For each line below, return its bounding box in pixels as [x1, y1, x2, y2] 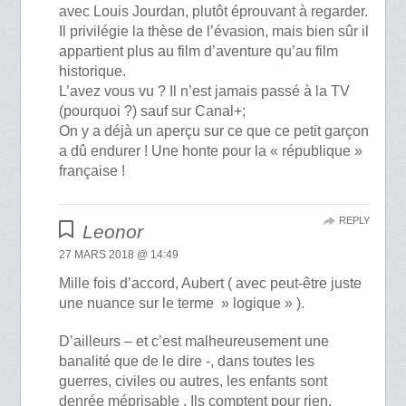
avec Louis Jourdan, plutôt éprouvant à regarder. [59, 4, 369, 20]
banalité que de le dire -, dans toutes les [59, 353, 315, 369]
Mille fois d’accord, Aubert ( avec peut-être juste [59, 275, 362, 292]
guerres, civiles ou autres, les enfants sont [59, 372, 328, 389]
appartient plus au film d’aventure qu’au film [59, 43, 339, 60]
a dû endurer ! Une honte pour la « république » [59, 143, 363, 159]
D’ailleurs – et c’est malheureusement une [59, 333, 330, 349]
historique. [59, 63, 127, 80]
